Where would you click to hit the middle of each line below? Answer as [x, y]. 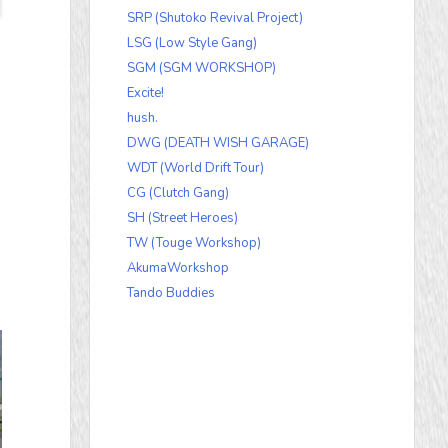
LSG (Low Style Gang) [192, 43]
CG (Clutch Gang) [178, 193]
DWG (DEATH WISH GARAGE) [218, 143]
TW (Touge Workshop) [194, 243]
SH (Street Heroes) [182, 218]
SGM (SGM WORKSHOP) [201, 68]
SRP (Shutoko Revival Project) [215, 18]
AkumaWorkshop [178, 268]
